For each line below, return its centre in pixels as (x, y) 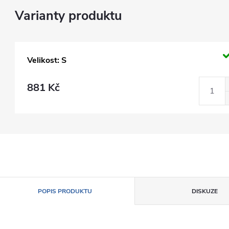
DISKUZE (205, 191)
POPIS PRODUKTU (65, 191)
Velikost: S (47, 60)
